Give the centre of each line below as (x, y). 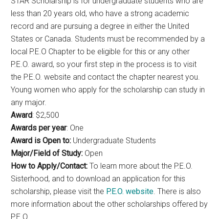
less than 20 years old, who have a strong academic (100, 13)
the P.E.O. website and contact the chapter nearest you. (106, 77)
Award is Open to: (42, 140)
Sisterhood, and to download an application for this (98, 178)
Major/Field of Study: (48, 153)
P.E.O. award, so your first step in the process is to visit (104, 64)
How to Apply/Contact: (50, 166)
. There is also (177, 191)
